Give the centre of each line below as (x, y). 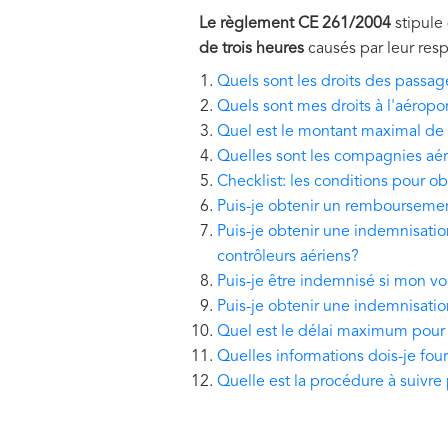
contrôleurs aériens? (288, 257)
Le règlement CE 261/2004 (295, 24)
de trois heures (253, 49)
